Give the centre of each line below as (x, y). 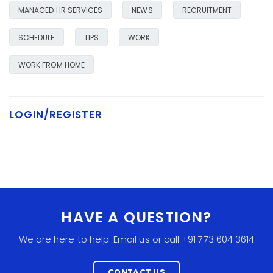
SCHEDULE (37, 37)
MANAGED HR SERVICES (61, 10)
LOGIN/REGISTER (56, 115)
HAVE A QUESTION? (136, 217)
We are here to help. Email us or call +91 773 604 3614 (136, 239)
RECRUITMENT (207, 10)
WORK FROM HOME (51, 65)
